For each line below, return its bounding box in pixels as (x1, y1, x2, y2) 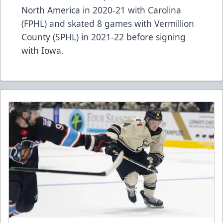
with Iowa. (21, 44, 66, 57)
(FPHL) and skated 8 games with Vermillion (21, 17, 194, 30)
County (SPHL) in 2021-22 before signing (21, 31, 186, 43)
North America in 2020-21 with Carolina (21, 4, 181, 16)
